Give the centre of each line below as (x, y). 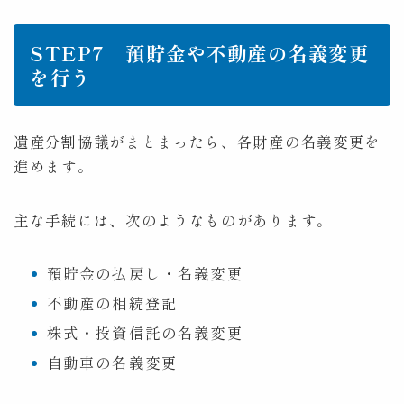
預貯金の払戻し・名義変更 (145, 274)
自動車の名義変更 (112, 363)
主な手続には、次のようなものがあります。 (173, 220)
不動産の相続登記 (112, 303)
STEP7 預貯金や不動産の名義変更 (199, 53)
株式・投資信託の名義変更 (145, 333)
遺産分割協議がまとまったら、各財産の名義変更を (197, 142)
